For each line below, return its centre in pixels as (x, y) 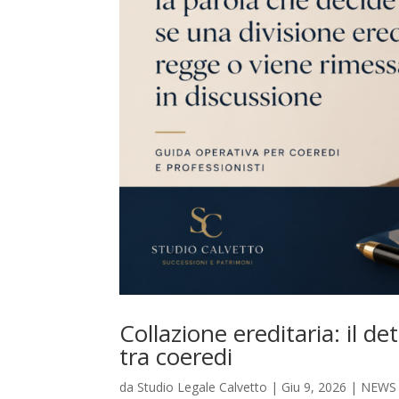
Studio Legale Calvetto (203, 387)
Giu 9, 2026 (314, 387)
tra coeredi (176, 357)
